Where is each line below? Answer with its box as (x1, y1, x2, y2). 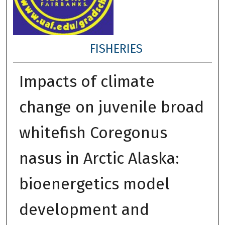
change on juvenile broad (19, 97, 204, 117)
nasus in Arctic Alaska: (19, 148, 179, 168)
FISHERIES (90, 41, 143, 56)
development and (19, 199, 149, 219)
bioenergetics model (19, 174, 170, 193)
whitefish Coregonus (19, 123, 167, 142)
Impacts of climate (19, 71, 155, 91)
